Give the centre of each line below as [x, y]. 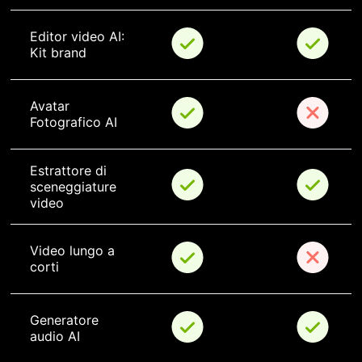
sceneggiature [75, 187]
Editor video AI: [79, 37]
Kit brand [58, 53]
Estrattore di [70, 171]
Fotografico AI [74, 122]
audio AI [55, 337]
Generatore [66, 320]
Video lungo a [74, 251]
